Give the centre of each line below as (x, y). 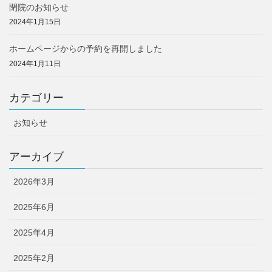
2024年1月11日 (35, 64)
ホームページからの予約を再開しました (86, 49)
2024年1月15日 (35, 22)
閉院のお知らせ (39, 7)
